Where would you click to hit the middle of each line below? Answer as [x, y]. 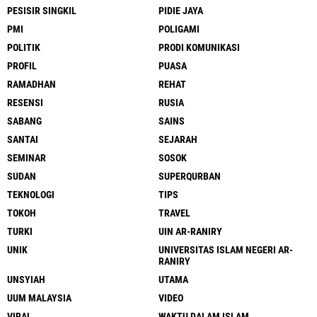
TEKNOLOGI [31, 194]
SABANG [24, 121]
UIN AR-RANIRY [190, 231]
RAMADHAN [31, 84]
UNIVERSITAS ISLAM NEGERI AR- [226, 249]
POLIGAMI [179, 29]
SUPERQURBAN [190, 176]
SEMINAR [27, 157]
